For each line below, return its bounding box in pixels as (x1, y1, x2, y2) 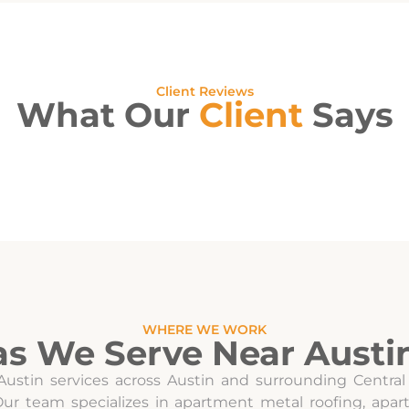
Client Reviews (155, 83, 254, 100)
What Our (16, 94, 199, 135)
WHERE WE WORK (142, 321, 267, 338)
